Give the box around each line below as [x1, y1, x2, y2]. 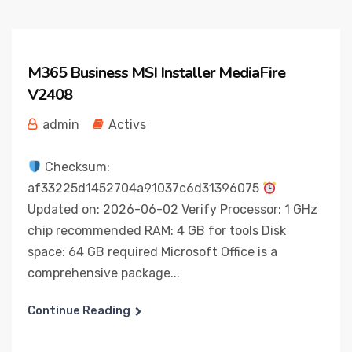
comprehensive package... [27, 266, 180, 280]
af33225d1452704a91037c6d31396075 [27, 181, 262, 196]
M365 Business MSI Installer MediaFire [27, 62, 285, 83]
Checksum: [42, 159, 111, 174]
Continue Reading [27, 303, 130, 317]
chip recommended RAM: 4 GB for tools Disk [27, 223, 286, 238]
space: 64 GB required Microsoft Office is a [27, 244, 277, 259]
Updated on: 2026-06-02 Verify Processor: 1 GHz [27, 202, 317, 217]
